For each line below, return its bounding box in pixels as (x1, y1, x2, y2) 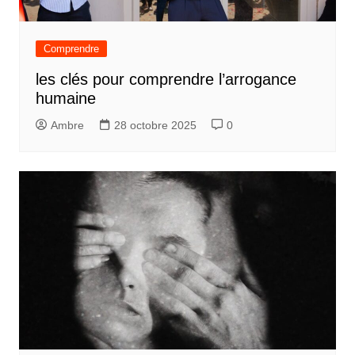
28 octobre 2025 (113, 118, 197, 132)
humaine (35, 89, 96, 107)
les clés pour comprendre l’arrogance (35, 70, 296, 88)
